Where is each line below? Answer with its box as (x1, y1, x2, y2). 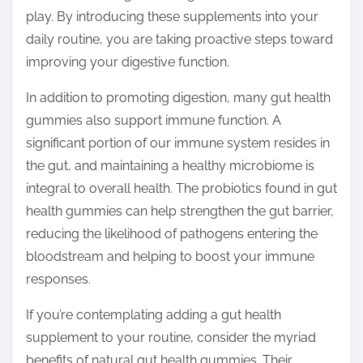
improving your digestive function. (26, 54, 229, 70)
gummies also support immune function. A (26, 113, 281, 129)
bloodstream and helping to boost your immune (26, 249, 314, 265)
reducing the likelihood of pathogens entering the (26, 226, 318, 242)
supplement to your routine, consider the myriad (26, 330, 316, 346)
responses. (26, 271, 91, 288)
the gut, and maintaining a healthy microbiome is (26, 158, 314, 174)
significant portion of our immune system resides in (26, 135, 330, 152)
